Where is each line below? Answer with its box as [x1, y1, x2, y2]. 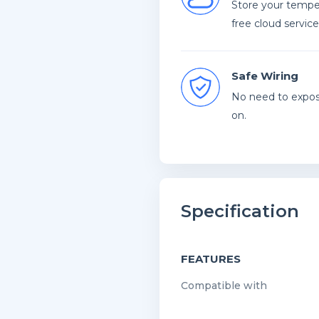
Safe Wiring [231, 69, 298, 83]
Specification [181, 201, 299, 221]
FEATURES [181, 252, 241, 266]
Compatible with [181, 279, 267, 292]
